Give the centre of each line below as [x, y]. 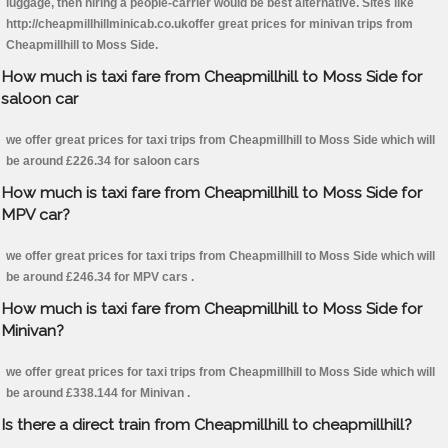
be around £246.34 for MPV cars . [100, 277]
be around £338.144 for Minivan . [98, 393]
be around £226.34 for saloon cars [103, 161]
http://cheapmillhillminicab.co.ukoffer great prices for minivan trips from [209, 24]
